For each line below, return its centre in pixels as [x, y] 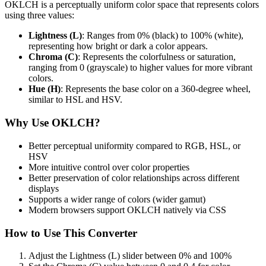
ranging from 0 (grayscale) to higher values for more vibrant [140, 68]
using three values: [39, 15]
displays [44, 188]
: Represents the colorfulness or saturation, [157, 57]
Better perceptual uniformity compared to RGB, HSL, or [134, 145]
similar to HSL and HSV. [75, 100]
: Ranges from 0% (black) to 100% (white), [163, 36]
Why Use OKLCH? [53, 123]
